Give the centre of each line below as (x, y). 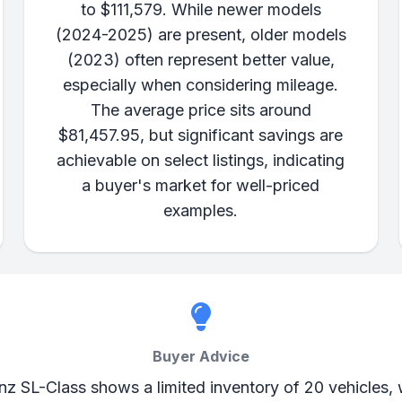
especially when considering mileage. (201, 85)
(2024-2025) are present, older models (201, 35)
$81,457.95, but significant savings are (201, 135)
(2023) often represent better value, (201, 60)
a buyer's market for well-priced (201, 185)
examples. (201, 210)
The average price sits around (201, 110)
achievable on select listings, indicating (201, 160)
